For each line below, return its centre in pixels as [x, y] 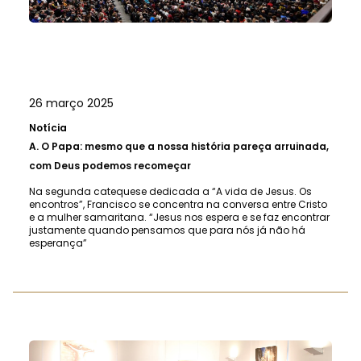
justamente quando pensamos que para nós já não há [167, 230]
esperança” [58, 243]
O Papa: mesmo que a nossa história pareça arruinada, [185, 146]
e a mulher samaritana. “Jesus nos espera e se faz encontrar [179, 217]
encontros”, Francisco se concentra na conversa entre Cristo [178, 204]
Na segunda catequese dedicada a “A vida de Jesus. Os [170, 191]
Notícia [48, 127]
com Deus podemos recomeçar [110, 165]
